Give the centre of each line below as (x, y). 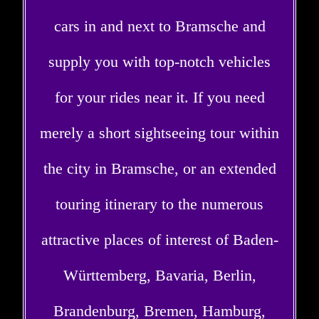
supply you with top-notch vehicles (159, 61)
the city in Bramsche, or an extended (159, 168)
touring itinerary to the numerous (159, 204)
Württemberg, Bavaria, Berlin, (159, 275)
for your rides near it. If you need (159, 97)
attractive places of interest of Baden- (159, 239)
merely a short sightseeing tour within (159, 132)
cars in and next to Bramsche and (159, 26)
